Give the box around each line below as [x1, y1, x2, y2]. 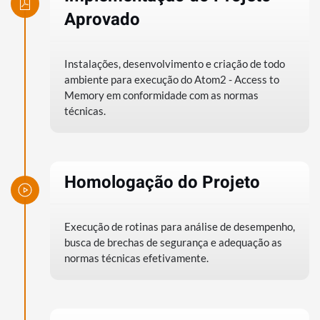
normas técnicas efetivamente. [64, 251, 209, 265]
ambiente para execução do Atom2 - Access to [64, 73, 279, 86]
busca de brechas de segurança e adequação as [64, 236, 282, 249]
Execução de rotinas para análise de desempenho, [64, 220, 295, 234]
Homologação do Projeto [64, 170, 260, 196]
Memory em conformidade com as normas [64, 89, 259, 102]
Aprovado [64, 7, 140, 33]
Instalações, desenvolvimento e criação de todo [64, 57, 285, 71]
